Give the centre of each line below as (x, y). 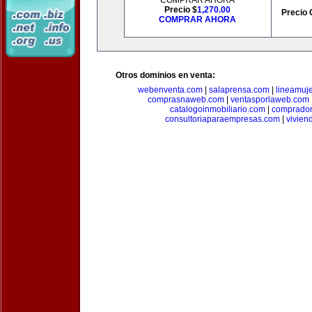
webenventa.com (170, 90)
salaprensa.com (239, 90)
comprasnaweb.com (186, 100)
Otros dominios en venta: (165, 75)
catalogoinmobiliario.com (217, 109)
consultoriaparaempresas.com (222, 119)
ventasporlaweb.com (270, 100)
